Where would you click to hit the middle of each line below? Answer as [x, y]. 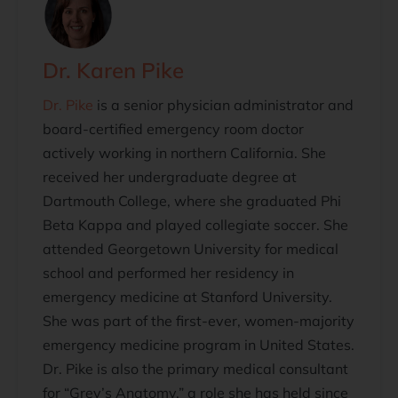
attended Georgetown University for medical [191, 248]
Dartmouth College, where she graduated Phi [192, 200]
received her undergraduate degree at [170, 176]
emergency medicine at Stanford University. [187, 296]
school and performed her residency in [168, 272]
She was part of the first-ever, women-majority [199, 320]
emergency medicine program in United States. [199, 344]
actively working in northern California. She [184, 152]
